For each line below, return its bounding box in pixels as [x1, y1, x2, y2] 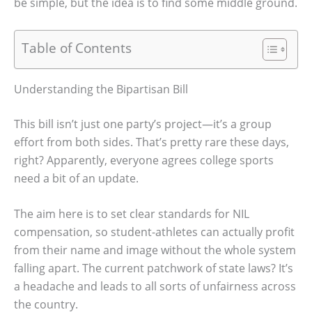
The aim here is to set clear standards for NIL [14, 206, 249, 222]
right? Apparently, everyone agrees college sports [14, 152, 274, 168]
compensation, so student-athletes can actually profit [14, 224, 295, 240]
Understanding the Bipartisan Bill [14, 81, 188, 97]
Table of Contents [22, 38, 132, 57]
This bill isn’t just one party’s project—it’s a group [14, 116, 272, 132]
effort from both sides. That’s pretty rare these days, [14, 134, 289, 150]
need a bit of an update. [14, 170, 139, 186]
